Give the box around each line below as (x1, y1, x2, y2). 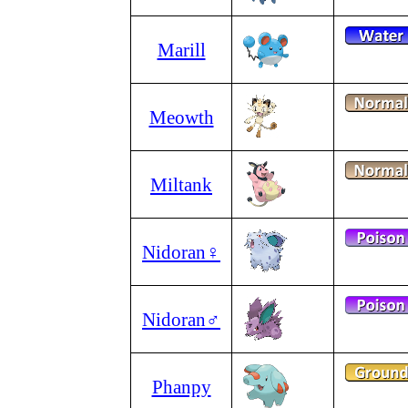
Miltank (150, 174, 212, 195)
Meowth (148, 107, 214, 127)
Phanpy (151, 376, 211, 397)
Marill (157, 39, 206, 60)
